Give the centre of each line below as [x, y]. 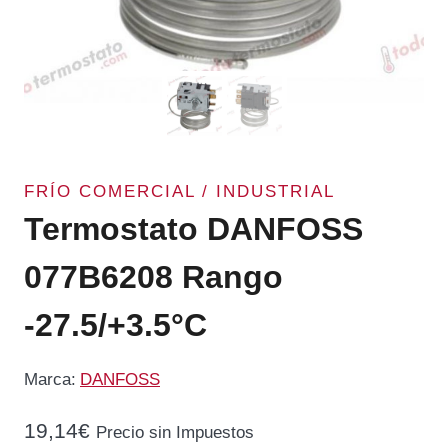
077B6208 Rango [153, 277]
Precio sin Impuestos [175, 433]
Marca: [50, 379]
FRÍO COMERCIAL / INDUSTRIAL [179, 191]
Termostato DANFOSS [193, 229]
